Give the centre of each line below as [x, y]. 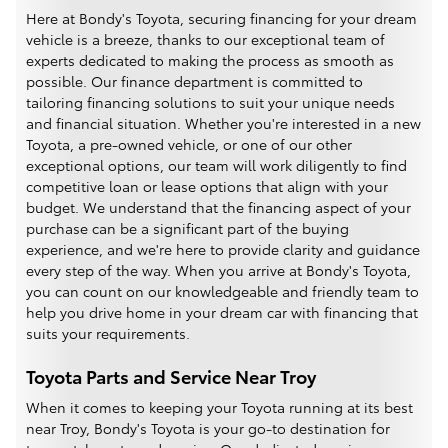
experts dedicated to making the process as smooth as [210, 60]
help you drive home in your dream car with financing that [222, 312]
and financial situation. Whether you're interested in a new [223, 123]
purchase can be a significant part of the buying [187, 228]
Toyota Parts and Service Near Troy [171, 376]
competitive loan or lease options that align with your [207, 186]
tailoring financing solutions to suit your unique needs [210, 102]
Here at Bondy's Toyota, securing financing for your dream [221, 18]
